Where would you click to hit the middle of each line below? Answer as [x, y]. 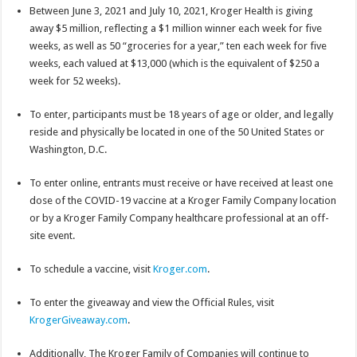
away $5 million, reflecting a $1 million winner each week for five [176, 28]
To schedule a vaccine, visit [92, 269]
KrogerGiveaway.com [79, 320]
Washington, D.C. [69, 149]
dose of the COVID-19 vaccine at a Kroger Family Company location [183, 200]
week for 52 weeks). [75, 80]
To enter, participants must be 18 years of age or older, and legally [182, 114]
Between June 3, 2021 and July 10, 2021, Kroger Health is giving [172, 10]
